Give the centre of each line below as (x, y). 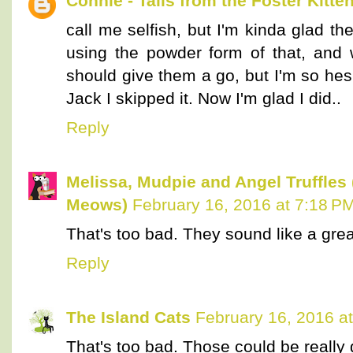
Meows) (97, 204)
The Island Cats (128, 317)
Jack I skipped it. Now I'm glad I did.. (204, 98)
